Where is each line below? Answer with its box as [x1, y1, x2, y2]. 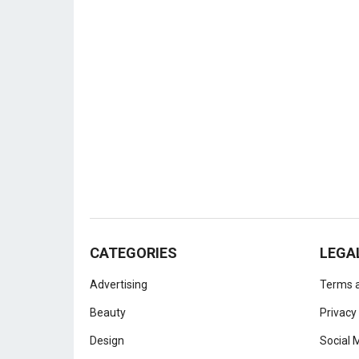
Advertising [90, 278, 147, 291]
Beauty [90, 306, 126, 319]
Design [90, 334, 124, 347]
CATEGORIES [90, 244, 177, 261]
